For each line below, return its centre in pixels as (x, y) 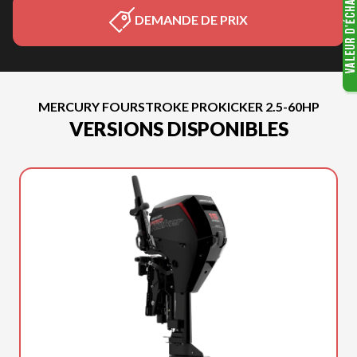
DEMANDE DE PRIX (191, 20)
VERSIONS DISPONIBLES (178, 129)
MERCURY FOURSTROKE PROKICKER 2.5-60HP (178, 107)
